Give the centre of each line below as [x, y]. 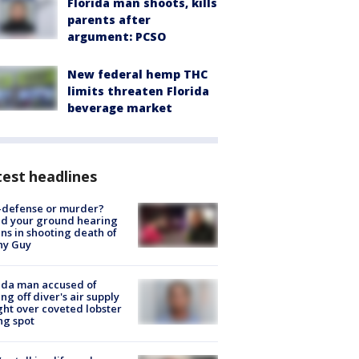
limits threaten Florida [138, 91]
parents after [109, 19]
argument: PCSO [117, 36]
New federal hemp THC [137, 74]
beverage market [120, 107]
